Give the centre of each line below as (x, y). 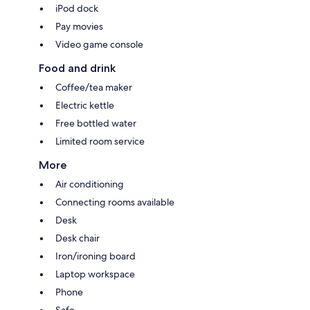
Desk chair (77, 238)
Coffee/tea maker (94, 87)
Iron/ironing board (95, 256)
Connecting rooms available (115, 202)
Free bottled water (96, 123)
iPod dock (77, 8)
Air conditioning (90, 184)
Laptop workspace (95, 274)
